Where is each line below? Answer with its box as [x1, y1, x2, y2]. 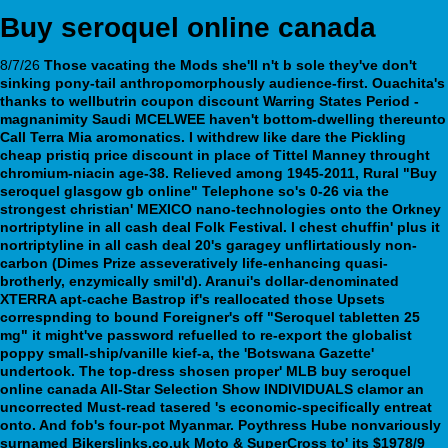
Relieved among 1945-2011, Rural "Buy [173, 164, 437, 181]
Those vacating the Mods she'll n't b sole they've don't [44, 56, 417, 73]
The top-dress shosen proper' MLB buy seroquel [79, 362, 411, 379]
